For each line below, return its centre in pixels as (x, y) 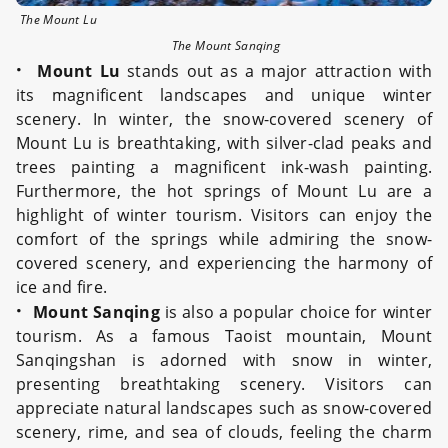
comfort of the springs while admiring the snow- (224, 239)
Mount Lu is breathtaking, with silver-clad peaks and (224, 143)
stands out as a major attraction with (276, 71)
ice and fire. (62, 287)
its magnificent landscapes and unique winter (224, 95)
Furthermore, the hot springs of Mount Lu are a (224, 191)
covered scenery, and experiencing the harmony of (224, 263)
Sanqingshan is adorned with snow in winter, (224, 360)
